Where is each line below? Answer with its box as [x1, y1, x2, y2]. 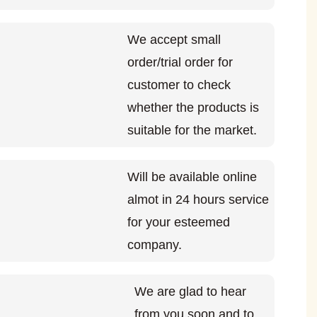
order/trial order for [127, 54, 233, 69]
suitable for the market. [127, 122, 257, 137]
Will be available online [127, 169, 257, 184]
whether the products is [127, 100, 259, 115]
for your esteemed [127, 214, 230, 229]
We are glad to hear [134, 284, 246, 299]
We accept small [127, 32, 221, 47]
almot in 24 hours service [127, 192, 269, 207]
